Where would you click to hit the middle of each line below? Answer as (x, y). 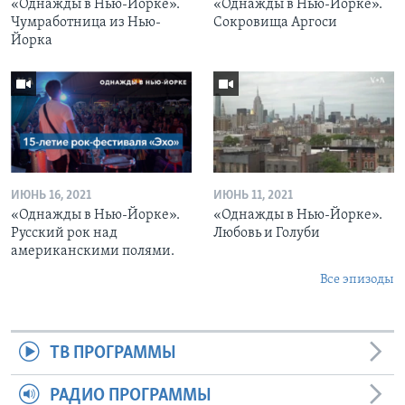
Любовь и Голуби (267, 234)
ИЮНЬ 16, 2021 (51, 196)
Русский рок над (64, 234)
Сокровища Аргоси (275, 22)
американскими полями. (93, 252)
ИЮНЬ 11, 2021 (253, 196)
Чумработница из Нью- (86, 22)
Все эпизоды (357, 280)
